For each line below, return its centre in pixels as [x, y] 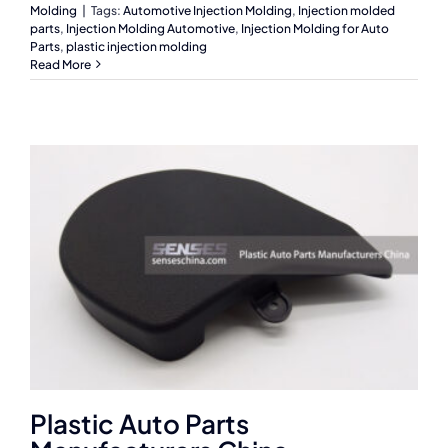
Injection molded [346, 10]
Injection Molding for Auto [315, 28]
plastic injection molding [136, 46]
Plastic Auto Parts [139, 423]
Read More [60, 64]
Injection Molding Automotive [150, 28]
